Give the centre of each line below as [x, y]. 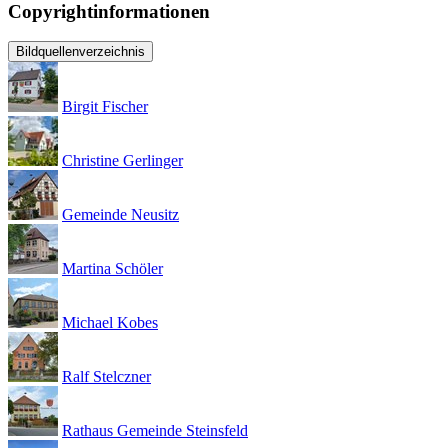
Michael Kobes [110, 323]
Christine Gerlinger [122, 161]
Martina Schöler [112, 269]
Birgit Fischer [105, 107]
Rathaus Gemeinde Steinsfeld [155, 431]
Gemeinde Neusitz [120, 215]
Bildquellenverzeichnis [80, 52]
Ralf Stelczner [106, 377]
